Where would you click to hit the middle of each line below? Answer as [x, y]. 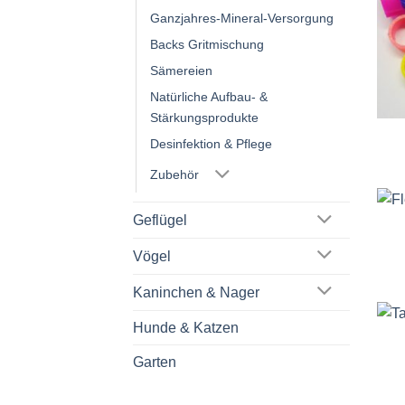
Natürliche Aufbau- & [209, 97]
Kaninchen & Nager [196, 292]
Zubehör [174, 174]
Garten [155, 362]
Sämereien [181, 71]
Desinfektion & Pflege [211, 144]
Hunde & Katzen [186, 327]
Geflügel [160, 221]
